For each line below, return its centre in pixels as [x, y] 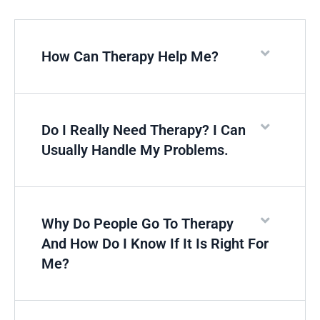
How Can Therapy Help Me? [130, 56]
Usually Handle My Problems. [135, 150]
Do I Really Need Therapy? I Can [144, 130]
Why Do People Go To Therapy [137, 223]
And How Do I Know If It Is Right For [155, 243]
